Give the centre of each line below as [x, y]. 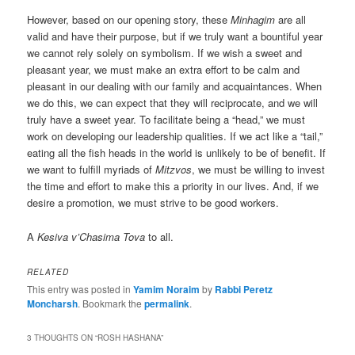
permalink [167, 303]
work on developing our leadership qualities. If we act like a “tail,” [175, 136]
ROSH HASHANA [130, 337]
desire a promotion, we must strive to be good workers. [153, 203]
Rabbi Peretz [244, 289]
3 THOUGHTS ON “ [63, 337]
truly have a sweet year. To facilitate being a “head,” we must [166, 120]
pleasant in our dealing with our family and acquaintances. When [175, 86]
